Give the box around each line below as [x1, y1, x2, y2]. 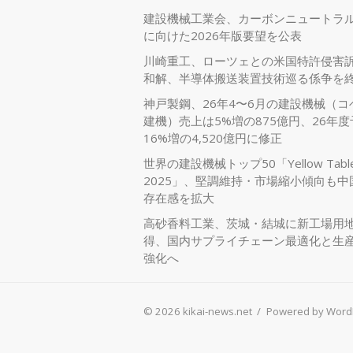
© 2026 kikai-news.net [143, 304, 255, 318]
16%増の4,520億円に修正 [143, 130, 282, 146]
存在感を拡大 [143, 190, 214, 206]
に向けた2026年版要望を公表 [143, 28, 302, 43]
